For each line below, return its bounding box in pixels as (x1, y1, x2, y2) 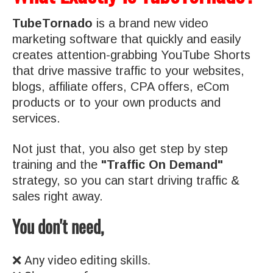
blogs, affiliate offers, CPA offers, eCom (12, 79, 229, 93)
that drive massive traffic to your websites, (12, 63, 244, 77)
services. (12, 111, 60, 125)
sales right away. (12, 189, 103, 203)
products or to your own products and (12, 95, 221, 109)
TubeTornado (12, 16, 93, 30)
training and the (12, 157, 101, 171)
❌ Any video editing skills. (12, 252, 151, 268)
